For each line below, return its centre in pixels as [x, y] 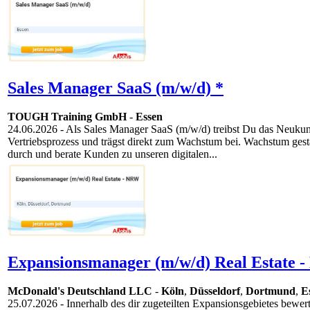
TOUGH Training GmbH [67, 117]
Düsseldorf [215, 291]
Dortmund [271, 291]
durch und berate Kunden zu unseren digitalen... [112, 154]
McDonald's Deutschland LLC [80, 291]
